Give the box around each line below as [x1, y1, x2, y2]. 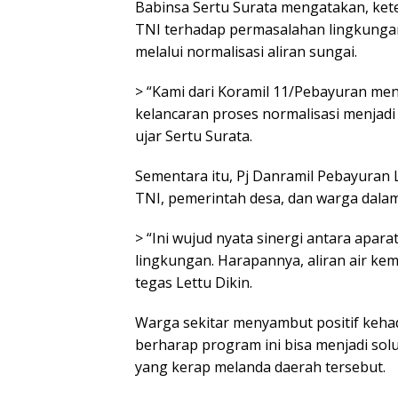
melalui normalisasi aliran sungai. [135, 42, 357, 62]
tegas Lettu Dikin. [135, 273, 252, 293]
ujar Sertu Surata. [135, 126, 252, 147]
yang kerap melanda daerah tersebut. [135, 357, 386, 378]
